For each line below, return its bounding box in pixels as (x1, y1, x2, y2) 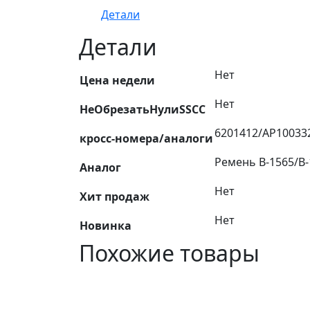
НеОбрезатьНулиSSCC (80, 102, 206, 118)
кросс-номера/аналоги (80, 131, 213, 147)
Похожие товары (79, 238, 259, 268)
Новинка (80, 218, 131, 234)
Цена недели (80, 73, 155, 89)
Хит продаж (80, 189, 149, 205)
